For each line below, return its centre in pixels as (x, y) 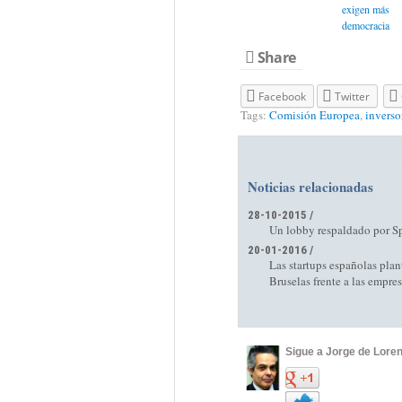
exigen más (365, 9)
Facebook (282, 97)
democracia (365, 25)
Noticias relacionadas (310, 187)
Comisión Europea (314, 115)
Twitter (352, 97)
